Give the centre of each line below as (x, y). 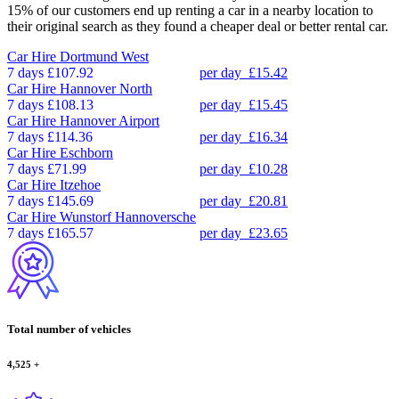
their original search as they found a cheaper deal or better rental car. (198, 26)
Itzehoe (80, 184)
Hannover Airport (110, 120)
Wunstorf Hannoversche (128, 216)
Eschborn (86, 152)
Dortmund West (104, 56)
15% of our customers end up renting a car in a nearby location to (190, 10)
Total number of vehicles (69, 329)
